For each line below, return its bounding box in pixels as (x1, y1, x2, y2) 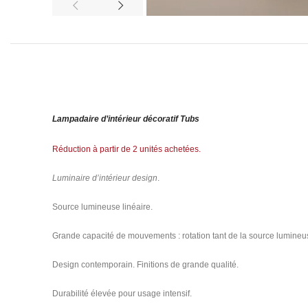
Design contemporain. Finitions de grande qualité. (52, 260, 239, 269)
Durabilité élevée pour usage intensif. (52, 289, 192, 298)
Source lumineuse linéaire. (52, 202, 153, 212)
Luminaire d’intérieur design (52, 173, 157, 183)
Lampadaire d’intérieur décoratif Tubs (52, 114, 199, 124)
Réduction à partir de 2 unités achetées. (52, 144, 201, 154)
